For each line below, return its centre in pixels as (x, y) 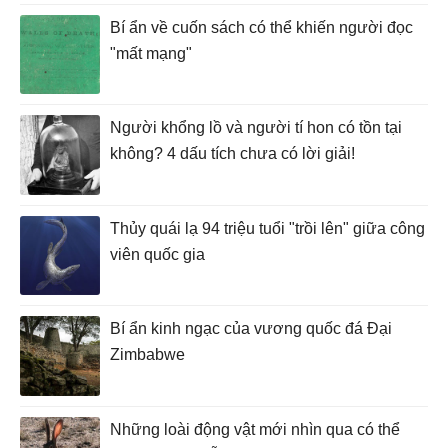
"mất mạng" (151, 53)
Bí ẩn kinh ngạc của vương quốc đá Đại (251, 329)
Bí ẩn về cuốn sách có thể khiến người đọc (261, 27)
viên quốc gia (157, 254)
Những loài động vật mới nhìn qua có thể (255, 430)
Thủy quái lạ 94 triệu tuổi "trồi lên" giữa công (267, 228)
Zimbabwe (147, 355)
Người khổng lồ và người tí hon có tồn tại (256, 127)
